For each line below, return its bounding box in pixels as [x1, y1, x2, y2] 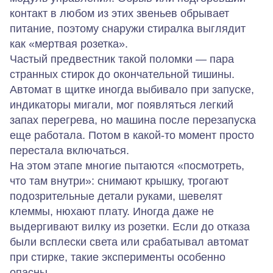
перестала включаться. [10, 144, 129, 157]
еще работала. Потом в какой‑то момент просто [10, 129, 254, 141]
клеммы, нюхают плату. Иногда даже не [10, 205, 214, 218]
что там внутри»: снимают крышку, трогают [10, 174, 229, 187]
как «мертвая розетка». [10, 37, 128, 50]
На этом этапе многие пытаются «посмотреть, [10, 159, 244, 172]
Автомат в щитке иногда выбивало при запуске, [10, 83, 254, 96]
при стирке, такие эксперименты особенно [10, 250, 225, 263]
